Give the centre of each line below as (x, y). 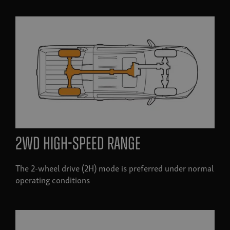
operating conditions (53, 180)
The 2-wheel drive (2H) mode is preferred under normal (114, 168)
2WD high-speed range (78, 145)
